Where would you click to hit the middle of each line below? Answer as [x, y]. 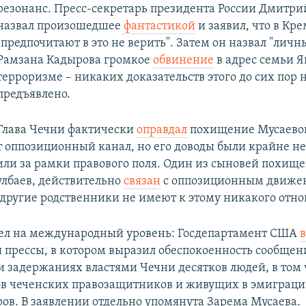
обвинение [183, 60]
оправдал [162, 130]
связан [142, 181]
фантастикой [158, 26]
